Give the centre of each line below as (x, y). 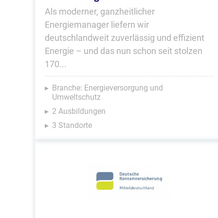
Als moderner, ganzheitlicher (100, 11)
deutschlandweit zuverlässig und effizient (125, 38)
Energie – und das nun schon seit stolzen (124, 51)
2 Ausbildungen (79, 111)
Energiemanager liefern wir (97, 25)
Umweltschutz (76, 97)
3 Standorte (72, 125)
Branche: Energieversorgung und (108, 88)
